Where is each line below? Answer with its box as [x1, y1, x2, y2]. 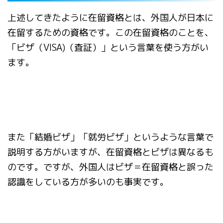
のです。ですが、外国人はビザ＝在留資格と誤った [7, 161, 214, 173]
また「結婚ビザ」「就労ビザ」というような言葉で [7, 131, 214, 143]
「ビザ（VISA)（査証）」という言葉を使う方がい [7, 41, 209, 54]
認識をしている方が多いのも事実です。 [7, 176, 169, 188]
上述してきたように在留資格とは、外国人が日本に [7, 11, 214, 24]
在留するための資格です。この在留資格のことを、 [7, 26, 214, 39]
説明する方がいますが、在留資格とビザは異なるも [7, 146, 214, 158]
